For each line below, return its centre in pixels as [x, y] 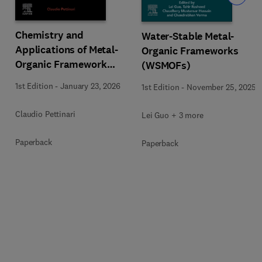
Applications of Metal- [67, 50]
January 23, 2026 [90, 86]
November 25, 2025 [221, 87]
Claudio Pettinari [45, 114]
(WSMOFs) [166, 65]
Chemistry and [50, 35]
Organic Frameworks [190, 51]
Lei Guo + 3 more [173, 115]
